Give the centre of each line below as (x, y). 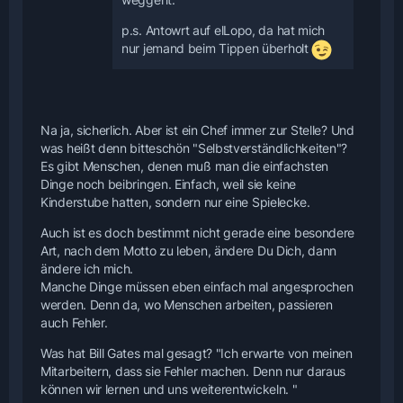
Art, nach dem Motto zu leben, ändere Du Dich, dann (189, 251)
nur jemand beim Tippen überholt (217, 49)
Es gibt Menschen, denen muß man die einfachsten (184, 166)
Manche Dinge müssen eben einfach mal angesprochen (197, 287)
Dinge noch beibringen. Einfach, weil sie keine (169, 184)
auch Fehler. (74, 323)
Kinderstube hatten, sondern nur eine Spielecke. (175, 202)
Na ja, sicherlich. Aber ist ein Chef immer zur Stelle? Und (197, 130)
